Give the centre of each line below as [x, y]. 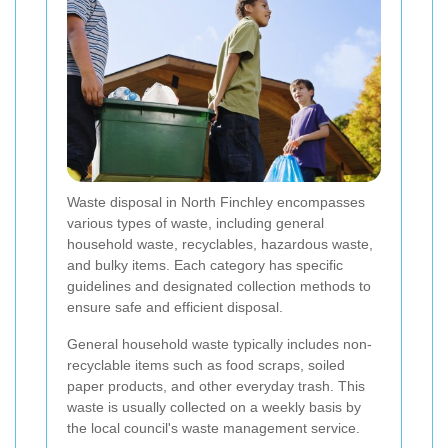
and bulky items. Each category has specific [205, 265]
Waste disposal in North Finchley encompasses [216, 202]
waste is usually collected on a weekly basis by [214, 407]
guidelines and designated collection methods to [219, 286]
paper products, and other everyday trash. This [216, 386]
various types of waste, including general [195, 223]
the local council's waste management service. [213, 428]
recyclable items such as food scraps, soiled [206, 365]
